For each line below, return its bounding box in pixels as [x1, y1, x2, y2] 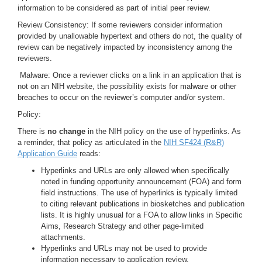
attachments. [41, 233, 85, 242]
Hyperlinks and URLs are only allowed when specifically [41, 166, 229, 175]
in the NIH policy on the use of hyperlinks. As [85, 127, 241, 136]
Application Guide [18, 149, 77, 158]
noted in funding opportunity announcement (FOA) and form [41, 177, 242, 186]
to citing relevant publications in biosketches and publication [41, 199, 244, 208]
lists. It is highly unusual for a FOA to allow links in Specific [41, 211, 243, 219]
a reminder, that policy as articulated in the [18, 138, 164, 147]
